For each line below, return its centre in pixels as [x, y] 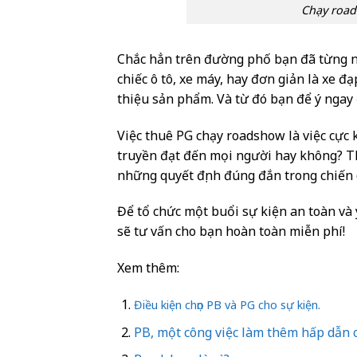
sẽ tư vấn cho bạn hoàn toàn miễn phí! [231, 231]
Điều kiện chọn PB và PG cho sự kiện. [227, 305]
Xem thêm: [148, 268]
